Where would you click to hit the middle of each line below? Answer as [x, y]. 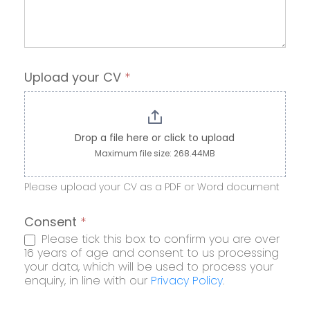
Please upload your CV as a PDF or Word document [152, 187]
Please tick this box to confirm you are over [159, 239]
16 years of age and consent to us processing [152, 253]
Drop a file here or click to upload [155, 138]
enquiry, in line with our [88, 281]
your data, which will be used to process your [149, 267]
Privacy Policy [187, 281]
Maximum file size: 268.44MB [155, 154]
